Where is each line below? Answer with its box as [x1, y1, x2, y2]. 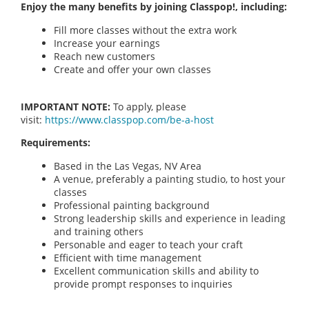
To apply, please [110, 99, 186, 113]
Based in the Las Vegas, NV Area [54, 159, 201, 172]
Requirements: [21, 136, 90, 150]
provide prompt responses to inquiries [54, 277, 232, 290]
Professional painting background [54, 198, 210, 212]
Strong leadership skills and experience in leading [54, 211, 286, 225]
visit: [21, 112, 45, 126]
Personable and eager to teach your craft [54, 237, 243, 251]
